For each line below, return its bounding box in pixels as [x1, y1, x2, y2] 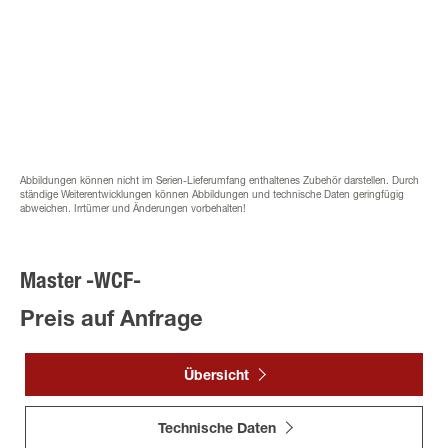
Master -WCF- [20, 272, 141, 294]
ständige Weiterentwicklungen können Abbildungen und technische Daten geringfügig [20, 191, 404, 201]
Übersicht [184, 370, 249, 384]
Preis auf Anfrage [20, 310, 203, 332]
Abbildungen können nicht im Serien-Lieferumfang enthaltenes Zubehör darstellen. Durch [20, 177, 419, 187]
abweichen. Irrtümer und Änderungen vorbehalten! [20, 205, 246, 215]
